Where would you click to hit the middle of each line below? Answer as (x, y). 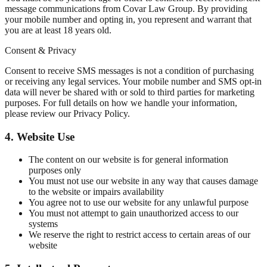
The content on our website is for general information (128, 160)
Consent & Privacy (41, 50)
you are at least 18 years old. (58, 30)
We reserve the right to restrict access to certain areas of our (139, 235)
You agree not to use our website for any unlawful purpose (139, 203)
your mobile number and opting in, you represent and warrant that (128, 19)
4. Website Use (40, 136)
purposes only (55, 170)
